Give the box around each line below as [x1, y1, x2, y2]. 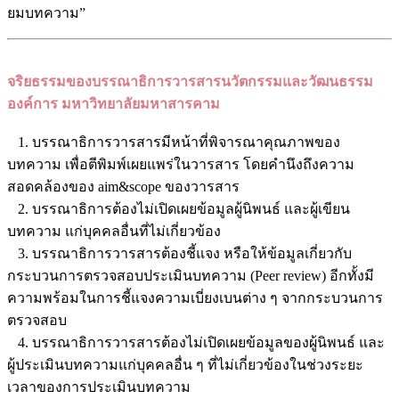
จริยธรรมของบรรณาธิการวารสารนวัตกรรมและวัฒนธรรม [7, 73, 373, 89]
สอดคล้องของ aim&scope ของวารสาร [7, 178, 240, 194]
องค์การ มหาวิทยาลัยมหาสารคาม [7, 95, 220, 111]
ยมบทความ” [7, 4, 85, 20]
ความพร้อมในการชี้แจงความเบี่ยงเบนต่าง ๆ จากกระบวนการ [7, 289, 383, 305]
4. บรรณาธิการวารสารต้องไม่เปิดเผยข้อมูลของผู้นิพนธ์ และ [7, 334, 385, 350]
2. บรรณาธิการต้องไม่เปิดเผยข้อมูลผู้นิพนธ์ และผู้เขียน [7, 200, 350, 216]
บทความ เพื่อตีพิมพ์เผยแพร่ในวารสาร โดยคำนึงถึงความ [7, 156, 354, 172]
